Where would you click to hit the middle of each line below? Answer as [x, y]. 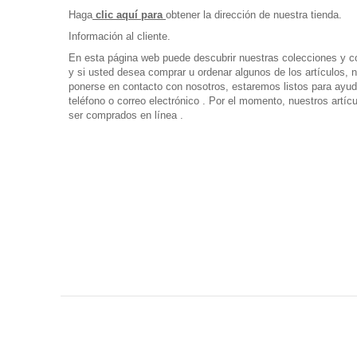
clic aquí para [129, 14]
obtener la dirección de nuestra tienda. [254, 14]
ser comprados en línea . [126, 115]
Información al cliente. [120, 36]
